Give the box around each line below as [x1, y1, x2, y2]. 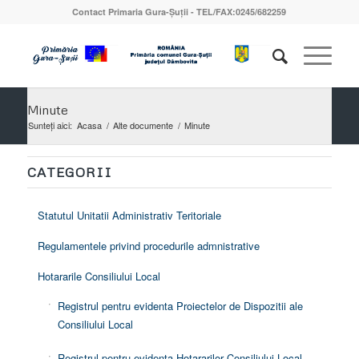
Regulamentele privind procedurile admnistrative [37, 238, 260, 254]
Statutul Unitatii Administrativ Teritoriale [37, 208, 221, 224]
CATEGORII [26, 163, 112, 181]
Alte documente [112, 119, 173, 131]
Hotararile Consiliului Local [37, 268, 160, 284]
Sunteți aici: [27, 119, 72, 131]
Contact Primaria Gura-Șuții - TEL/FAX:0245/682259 [72, 6, 287, 18]
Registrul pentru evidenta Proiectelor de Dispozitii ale [57, 298, 303, 314]
